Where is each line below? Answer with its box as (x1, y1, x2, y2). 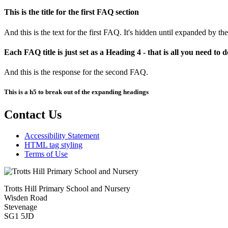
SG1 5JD (4, 212, 34, 221)
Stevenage (4, 203, 37, 212)
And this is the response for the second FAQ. (4, 68, 148, 77)
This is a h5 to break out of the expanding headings (4, 88, 149, 96)
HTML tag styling (24, 140, 82, 150)
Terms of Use (24, 150, 68, 159)
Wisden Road (4, 193, 47, 203)
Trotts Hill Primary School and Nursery (4, 184, 130, 193)
